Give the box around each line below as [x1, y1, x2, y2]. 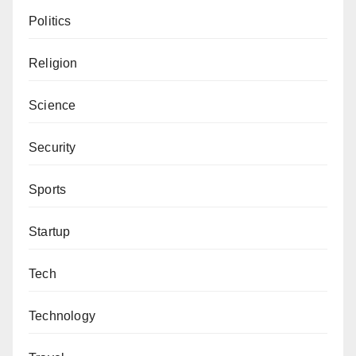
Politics [29, 14, 72, 29]
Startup [29, 225, 71, 239]
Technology [29, 309, 95, 323]
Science [29, 99, 76, 113]
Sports [29, 183, 67, 197]
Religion [29, 56, 78, 71]
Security [29, 141, 76, 155]
